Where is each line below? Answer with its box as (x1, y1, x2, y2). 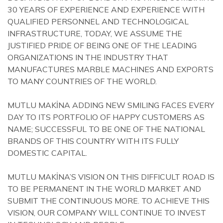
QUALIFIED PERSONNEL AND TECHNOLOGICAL (7, 16, 189, 26)
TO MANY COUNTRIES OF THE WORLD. (7, 76, 157, 86)
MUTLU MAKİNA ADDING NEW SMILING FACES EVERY (7, 100, 214, 110)
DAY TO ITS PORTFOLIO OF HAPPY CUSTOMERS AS (7, 111, 205, 122)
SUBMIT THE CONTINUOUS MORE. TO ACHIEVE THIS (7, 195, 210, 206)
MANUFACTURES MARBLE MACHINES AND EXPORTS (7, 64, 214, 74)
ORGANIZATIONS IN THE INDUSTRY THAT (7, 52, 168, 62)
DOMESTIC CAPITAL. (7, 147, 87, 158)
